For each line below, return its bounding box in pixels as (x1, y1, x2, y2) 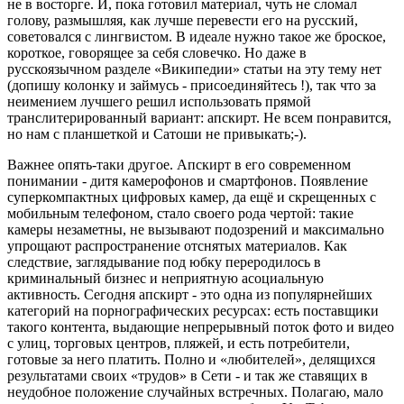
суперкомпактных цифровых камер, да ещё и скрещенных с (7, 188, 376, 205)
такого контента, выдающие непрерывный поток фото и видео (7, 318, 394, 335)
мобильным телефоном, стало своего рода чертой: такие (7, 205, 353, 221)
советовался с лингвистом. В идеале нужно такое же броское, (7, 28, 386, 44)
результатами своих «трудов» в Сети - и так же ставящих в (7, 367, 368, 383)
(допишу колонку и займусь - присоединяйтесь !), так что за (7, 77, 376, 93)
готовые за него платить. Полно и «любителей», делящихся (7, 351, 375, 367)
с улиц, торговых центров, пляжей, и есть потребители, (7, 335, 350, 351)
